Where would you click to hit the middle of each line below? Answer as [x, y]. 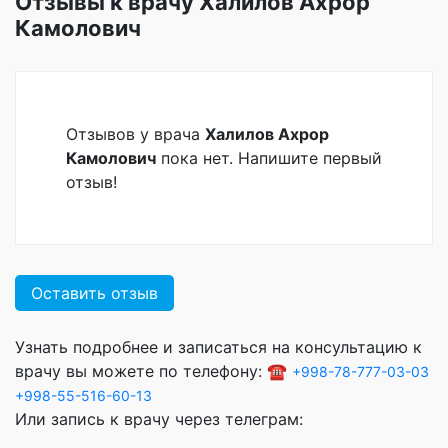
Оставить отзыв [94, 293]
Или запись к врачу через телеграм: [159, 419]
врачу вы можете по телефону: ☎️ [153, 371]
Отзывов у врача [135, 134]
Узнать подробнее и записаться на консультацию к [218, 347]
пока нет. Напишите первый [269, 158]
